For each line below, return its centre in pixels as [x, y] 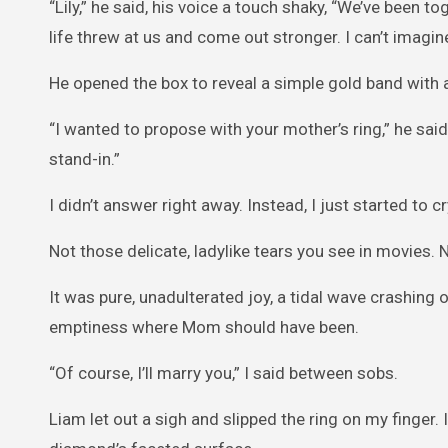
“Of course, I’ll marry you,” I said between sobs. [223, 373]
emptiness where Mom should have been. [204, 327]
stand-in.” [84, 159]
